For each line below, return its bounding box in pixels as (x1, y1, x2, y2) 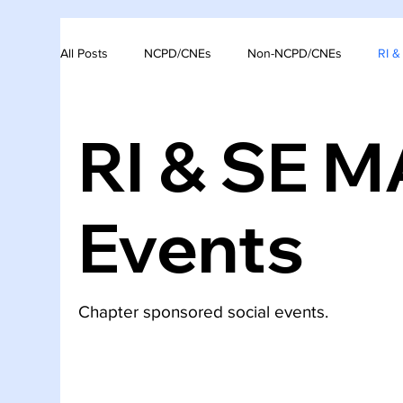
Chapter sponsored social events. (78, 301, 329, 321)
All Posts (60, 46, 109, 61)
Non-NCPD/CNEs (247, 46, 343, 61)
